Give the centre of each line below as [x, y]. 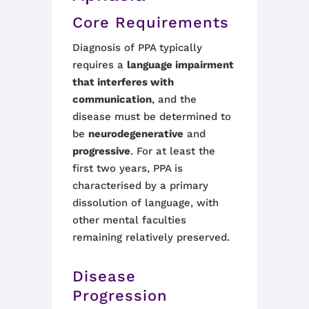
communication [112, 99]
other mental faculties [129, 220]
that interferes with [123, 82]
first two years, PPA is [128, 168]
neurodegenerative [136, 134]
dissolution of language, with [146, 203]
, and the [174, 99]
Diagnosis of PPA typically [137, 48]
